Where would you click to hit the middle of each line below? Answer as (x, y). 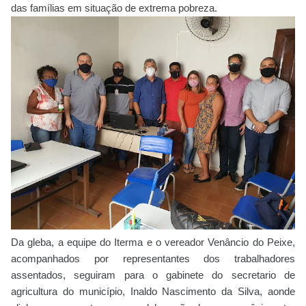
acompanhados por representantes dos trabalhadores (153, 258)
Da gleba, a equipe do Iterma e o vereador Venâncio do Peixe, (153, 242)
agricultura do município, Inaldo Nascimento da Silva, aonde (153, 291)
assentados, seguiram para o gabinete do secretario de (153, 275)
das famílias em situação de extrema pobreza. (114, 8)
